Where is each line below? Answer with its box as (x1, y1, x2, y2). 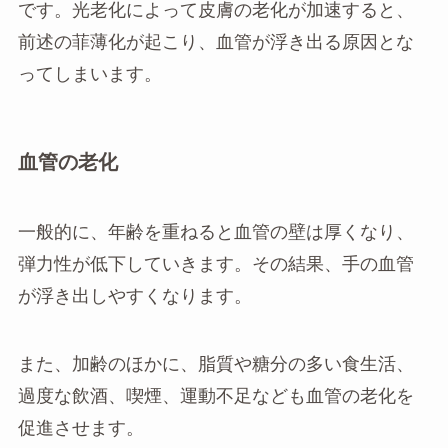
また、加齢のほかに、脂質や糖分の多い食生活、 (17, 353, 414, 374)
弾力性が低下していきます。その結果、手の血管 (17, 253, 414, 274)
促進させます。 (17, 417, 144, 438)
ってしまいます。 (17, 64, 162, 85)
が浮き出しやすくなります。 (17, 285, 252, 306)
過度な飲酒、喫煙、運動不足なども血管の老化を (17, 385, 414, 406)
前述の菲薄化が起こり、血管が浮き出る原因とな (17, 32, 414, 53)
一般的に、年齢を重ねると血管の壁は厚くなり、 (17, 221, 414, 242)
